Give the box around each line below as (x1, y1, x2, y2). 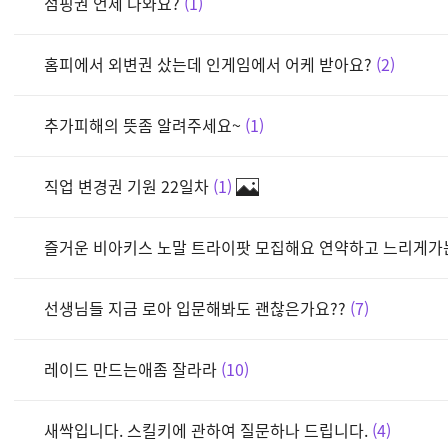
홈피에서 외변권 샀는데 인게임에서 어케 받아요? (44, 51, 372, 76)
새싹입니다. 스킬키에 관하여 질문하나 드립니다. (44, 417, 372, 442)
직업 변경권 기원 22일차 (44, 173, 209, 198)
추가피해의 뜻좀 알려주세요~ (44, 112, 241, 137)
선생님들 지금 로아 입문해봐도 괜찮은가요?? (44, 295, 346, 320)
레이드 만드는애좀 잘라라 (44, 356, 217, 381)
